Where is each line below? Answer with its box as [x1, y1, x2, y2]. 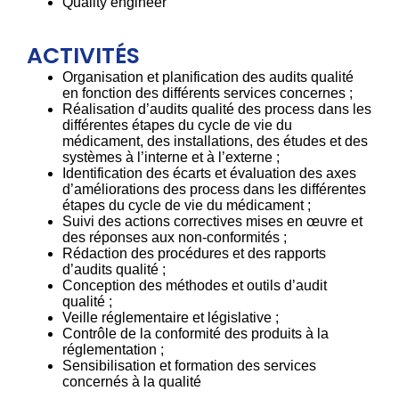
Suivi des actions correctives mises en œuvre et [62, 213, 362, 229]
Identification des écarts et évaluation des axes [62, 165, 356, 181]
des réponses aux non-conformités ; [62, 229, 287, 245]
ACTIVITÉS [27, 39, 140, 71]
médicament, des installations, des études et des [62, 133, 368, 149]
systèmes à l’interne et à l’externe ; [62, 149, 280, 165]
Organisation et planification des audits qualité [62, 69, 354, 85]
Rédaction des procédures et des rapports [62, 245, 326, 261]
